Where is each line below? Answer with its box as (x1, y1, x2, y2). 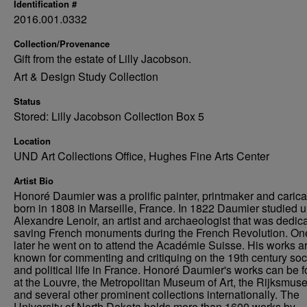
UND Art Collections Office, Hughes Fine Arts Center (14, 148, 269, 164)
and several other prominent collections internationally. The (14, 286, 299, 302)
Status (14, 95, 40, 108)
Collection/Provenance (14, 37, 110, 50)
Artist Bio (14, 174, 53, 187)
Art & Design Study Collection (14, 69, 158, 84)
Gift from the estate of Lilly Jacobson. (14, 51, 191, 66)
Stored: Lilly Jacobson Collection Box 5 (14, 108, 204, 124)
